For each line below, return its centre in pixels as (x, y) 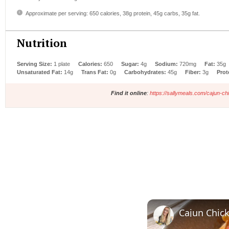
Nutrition (42, 43)
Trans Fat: (95, 72)
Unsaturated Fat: (40, 72)
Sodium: (166, 64)
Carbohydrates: (145, 72)
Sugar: (130, 64)
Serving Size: (35, 64)
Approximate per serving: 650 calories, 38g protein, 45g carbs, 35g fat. (112, 14)
